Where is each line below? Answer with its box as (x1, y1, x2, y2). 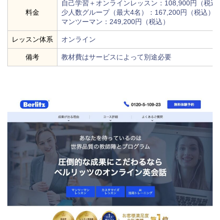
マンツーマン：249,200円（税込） (61, 17, 169, 26)
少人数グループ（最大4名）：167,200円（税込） (61, 8, 215, 16)
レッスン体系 (12, 35, 53, 43)
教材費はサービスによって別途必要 (61, 53, 171, 61)
